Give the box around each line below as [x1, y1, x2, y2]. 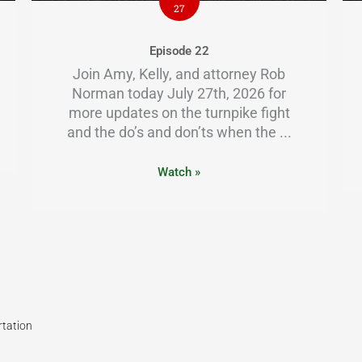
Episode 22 [149, 43, 209, 58]
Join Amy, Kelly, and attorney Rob [73, 65, 286, 82]
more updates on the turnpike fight [68, 103, 290, 121]
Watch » [158, 164, 201, 179]
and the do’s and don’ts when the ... [66, 123, 292, 141]
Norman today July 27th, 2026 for [72, 84, 287, 102]
